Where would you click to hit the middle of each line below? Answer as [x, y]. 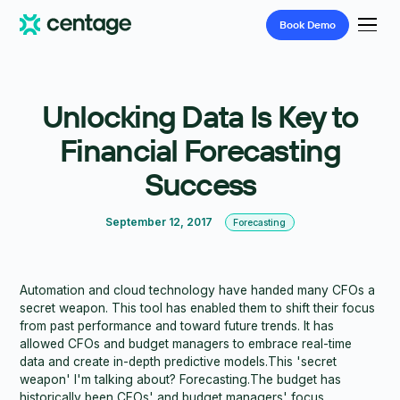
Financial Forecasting [200, 150]
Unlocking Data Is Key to [200, 116]
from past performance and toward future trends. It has [177, 325]
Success [200, 183]
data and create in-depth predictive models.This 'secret [179, 361]
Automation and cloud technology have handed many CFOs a [198, 290]
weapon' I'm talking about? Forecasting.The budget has [181, 379]
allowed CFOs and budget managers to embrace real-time [186, 343]
